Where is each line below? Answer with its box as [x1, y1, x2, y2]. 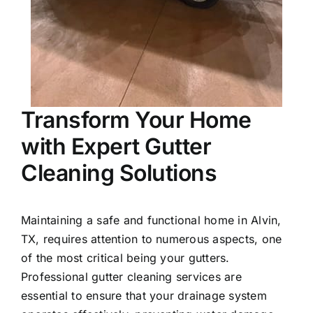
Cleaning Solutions [21, 159, 217, 187]
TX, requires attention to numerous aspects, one [21, 232, 282, 247]
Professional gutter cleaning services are [21, 270, 242, 284]
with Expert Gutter [21, 133, 212, 161]
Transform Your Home [21, 106, 252, 134]
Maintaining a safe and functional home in [21, 213, 252, 228]
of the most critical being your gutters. [21, 251, 230, 265]
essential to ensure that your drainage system [21, 289, 267, 303]
